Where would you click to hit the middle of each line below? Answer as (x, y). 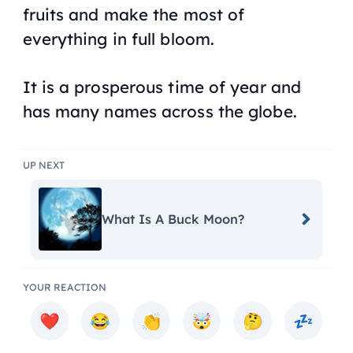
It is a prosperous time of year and (162, 87)
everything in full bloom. (119, 38)
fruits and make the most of (134, 14)
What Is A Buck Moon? (173, 219)
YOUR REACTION (64, 288)
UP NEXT (43, 165)
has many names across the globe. (160, 111)
